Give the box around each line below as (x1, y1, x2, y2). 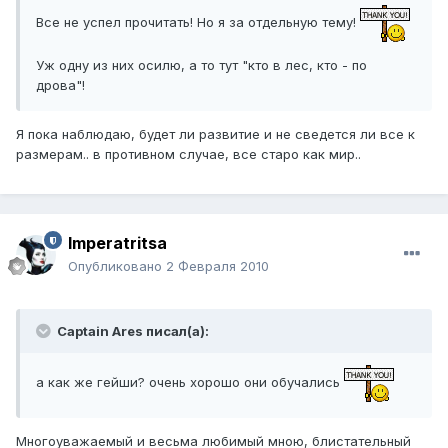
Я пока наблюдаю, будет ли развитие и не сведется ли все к (16, 126, 415, 143)
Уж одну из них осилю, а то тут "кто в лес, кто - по (36, 57, 367, 74)
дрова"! (36, 77, 85, 94)
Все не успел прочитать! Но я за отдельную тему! (36, 14, 360, 31)
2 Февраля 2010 (166, 258, 269, 275)
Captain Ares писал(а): (54, 323, 209, 340)
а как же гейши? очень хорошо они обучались (36, 374, 344, 391)
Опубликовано (68, 258, 166, 275)
